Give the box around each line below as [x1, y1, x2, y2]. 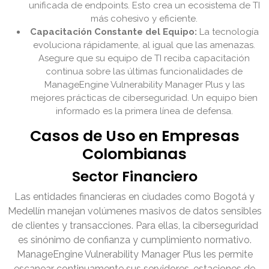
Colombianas [82, 144, 187, 165]
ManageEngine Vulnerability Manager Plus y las [44, 79, 244, 91]
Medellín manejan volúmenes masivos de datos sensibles [7, 205, 262, 217]
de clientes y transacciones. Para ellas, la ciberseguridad [11, 220, 258, 232]
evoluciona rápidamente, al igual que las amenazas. [33, 40, 255, 51]
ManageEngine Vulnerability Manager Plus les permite [16, 249, 253, 261]
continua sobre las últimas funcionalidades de [46, 66, 243, 77]
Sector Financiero [71, 166, 198, 187]
